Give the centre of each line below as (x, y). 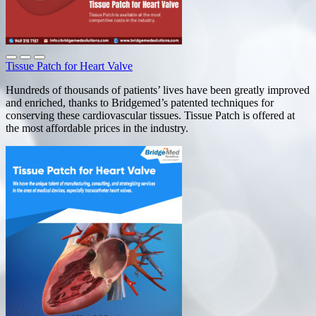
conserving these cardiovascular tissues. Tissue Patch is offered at (150, 115)
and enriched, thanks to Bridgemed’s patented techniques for (140, 102)
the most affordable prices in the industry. (97, 128)
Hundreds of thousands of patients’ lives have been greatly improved (158, 90)
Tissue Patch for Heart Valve (69, 66)
